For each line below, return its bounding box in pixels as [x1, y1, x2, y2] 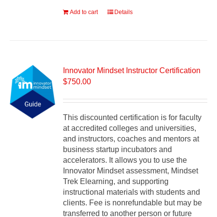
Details [114, 8, 133, 15]
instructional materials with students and [63, 188, 201, 197]
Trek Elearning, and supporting [63, 177, 169, 186]
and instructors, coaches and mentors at [63, 135, 200, 143]
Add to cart [70, 8, 98, 15]
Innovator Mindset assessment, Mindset [63, 167, 199, 175]
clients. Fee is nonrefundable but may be [63, 199, 202, 207]
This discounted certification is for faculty [63, 113, 202, 122]
